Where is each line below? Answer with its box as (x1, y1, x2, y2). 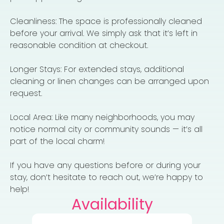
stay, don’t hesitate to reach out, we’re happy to (10, 171, 203, 183)
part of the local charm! (10, 135, 105, 147)
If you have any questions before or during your (10, 159, 200, 171)
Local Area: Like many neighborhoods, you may (10, 111, 194, 123)
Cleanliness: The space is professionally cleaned (10, 15, 202, 27)
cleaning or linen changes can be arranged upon (10, 75, 209, 87)
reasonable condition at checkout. (10, 39, 148, 51)
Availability (71, 193, 153, 215)
